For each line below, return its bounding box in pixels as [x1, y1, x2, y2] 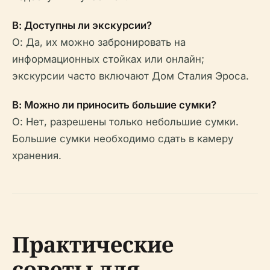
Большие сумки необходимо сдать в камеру [12, 133, 233, 145]
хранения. [12, 149, 61, 162]
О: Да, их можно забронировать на [12, 36, 186, 48]
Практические [12, 230, 174, 259]
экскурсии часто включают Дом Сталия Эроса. [12, 70, 249, 82]
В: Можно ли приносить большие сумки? [12, 99, 216, 111]
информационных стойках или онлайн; [12, 53, 204, 65]
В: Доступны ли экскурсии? [12, 19, 152, 31]
